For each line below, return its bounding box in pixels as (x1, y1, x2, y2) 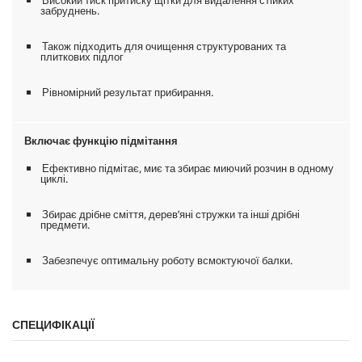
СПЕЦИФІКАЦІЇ (12, 316, 95, 332)
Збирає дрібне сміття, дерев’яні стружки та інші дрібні (42, 206, 300, 221)
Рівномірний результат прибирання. (42, 84, 213, 99)
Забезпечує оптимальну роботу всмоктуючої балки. (42, 252, 293, 267)
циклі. (40, 170, 68, 186)
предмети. (40, 217, 90, 232)
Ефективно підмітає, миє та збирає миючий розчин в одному (42, 160, 334, 175)
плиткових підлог (40, 48, 124, 64)
